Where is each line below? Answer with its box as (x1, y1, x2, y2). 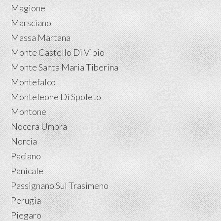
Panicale (11, 165, 44, 176)
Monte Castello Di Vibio (11, 46, 105, 58)
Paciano (11, 150, 41, 161)
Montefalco (11, 76, 56, 87)
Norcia (11, 135, 37, 147)
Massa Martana (11, 32, 71, 43)
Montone (11, 106, 47, 117)
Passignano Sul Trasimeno (11, 180, 109, 191)
